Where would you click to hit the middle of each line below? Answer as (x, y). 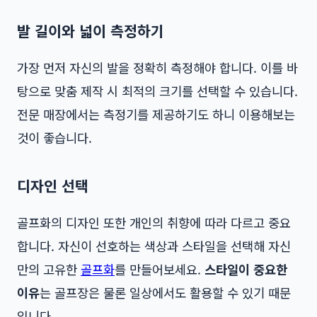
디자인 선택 (53, 186)
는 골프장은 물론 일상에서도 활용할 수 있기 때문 (165, 293)
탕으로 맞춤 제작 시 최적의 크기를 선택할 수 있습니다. (157, 91)
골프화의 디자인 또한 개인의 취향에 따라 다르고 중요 (154, 223)
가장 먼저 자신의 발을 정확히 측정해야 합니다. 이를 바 (157, 68)
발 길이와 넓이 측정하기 (91, 31)
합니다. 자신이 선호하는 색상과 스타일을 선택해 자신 (154, 246)
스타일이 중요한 (246, 270)
